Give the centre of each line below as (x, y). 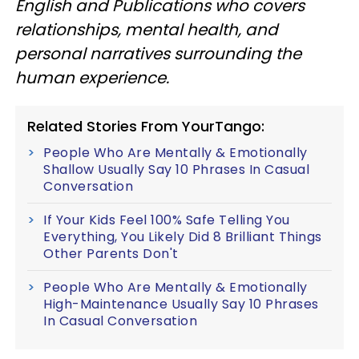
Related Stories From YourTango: (146, 126)
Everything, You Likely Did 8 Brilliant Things (183, 237)
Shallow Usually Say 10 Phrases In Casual (176, 169)
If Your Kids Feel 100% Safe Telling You (167, 220)
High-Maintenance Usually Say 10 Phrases (181, 304)
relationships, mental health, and (147, 30)
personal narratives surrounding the (158, 54)
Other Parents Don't (111, 254)
